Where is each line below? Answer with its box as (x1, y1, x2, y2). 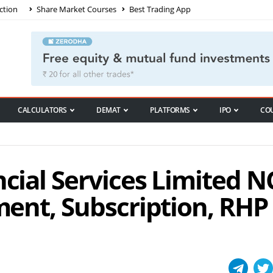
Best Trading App (127, 3, 191, 15)
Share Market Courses (35, 3, 116, 15)
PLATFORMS (150, 105, 190, 116)
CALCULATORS (18, 105, 67, 116)
